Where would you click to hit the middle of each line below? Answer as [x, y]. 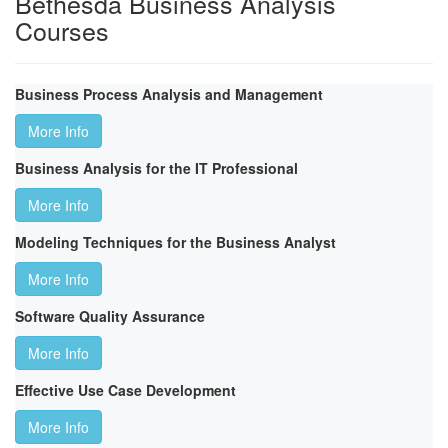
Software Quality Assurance [110, 316]
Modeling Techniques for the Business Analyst [175, 242]
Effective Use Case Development [125, 390]
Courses [62, 30]
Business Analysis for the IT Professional [156, 168]
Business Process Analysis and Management [169, 94]
